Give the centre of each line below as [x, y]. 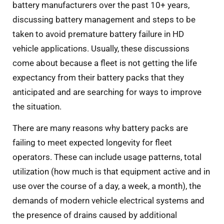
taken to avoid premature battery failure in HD [98, 34]
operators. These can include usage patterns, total [107, 157]
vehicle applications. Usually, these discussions [101, 48]
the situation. [37, 106]
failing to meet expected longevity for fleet [92, 143]
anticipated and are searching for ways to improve [107, 92]
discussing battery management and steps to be [104, 19]
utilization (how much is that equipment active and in [111, 172]
